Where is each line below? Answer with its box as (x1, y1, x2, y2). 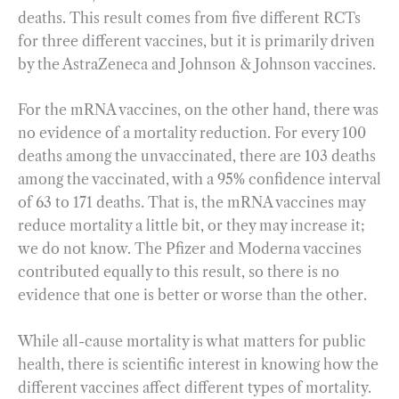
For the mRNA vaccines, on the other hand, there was (18, 101, 379, 119)
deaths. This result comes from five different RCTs (18, 8, 361, 27)
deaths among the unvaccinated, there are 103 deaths (18, 147, 376, 166)
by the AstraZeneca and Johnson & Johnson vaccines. (18, 54, 379, 73)
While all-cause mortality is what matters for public (18, 331, 366, 350)
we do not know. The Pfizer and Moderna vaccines (18, 240, 362, 258)
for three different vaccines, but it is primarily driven (18, 31, 375, 50)
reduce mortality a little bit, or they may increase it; (18, 216, 365, 235)
